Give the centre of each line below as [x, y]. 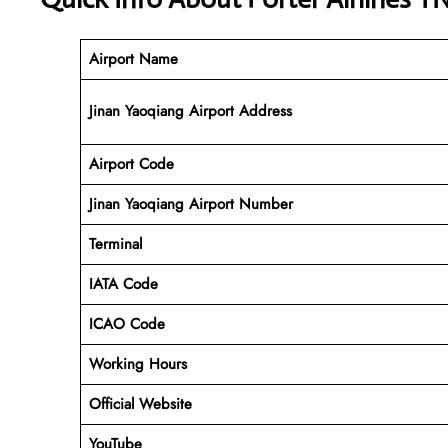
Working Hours [137, 363]
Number [265, 203]
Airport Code [131, 163]
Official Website [140, 403]
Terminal [115, 243]
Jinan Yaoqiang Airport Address [190, 110]
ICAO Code [126, 323]
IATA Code [123, 283]
